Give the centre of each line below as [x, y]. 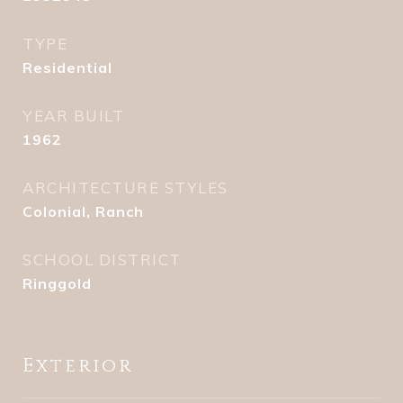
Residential [67, 67]
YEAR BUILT [73, 116]
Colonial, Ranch [83, 211]
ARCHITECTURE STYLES [125, 188]
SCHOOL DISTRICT [102, 260]
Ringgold [57, 283]
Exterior [78, 366]
